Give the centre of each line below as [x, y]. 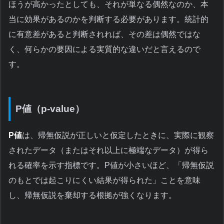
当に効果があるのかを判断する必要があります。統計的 [108, 19]
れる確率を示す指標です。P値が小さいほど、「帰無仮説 [111, 165]
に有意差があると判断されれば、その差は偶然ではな [104, 34]
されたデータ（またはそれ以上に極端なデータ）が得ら [108, 150]
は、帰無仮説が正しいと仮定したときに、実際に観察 [118, 135]
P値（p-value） [50, 109]
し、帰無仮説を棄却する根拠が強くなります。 [92, 195]
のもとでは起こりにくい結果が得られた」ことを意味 [104, 180]
